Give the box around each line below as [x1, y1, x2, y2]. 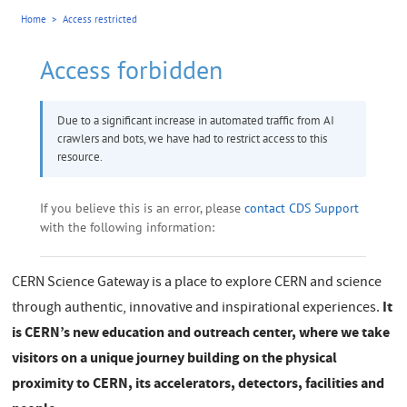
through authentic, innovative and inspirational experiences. [12, 297, 383, 320]
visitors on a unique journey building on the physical [12, 347, 338, 367]
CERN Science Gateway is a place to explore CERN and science [12, 272, 382, 294]
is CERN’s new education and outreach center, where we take [12, 322, 391, 342]
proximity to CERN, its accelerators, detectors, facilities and [12, 372, 385, 392]
